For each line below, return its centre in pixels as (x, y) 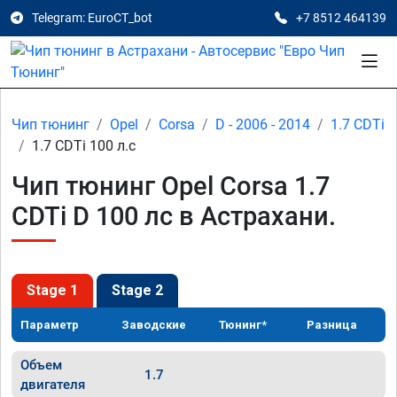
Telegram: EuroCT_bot (92, 18)
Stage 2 (137, 290)
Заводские (154, 325)
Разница (332, 325)
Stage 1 (52, 290)
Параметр (50, 325)
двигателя (53, 385)
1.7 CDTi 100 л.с (84, 146)
